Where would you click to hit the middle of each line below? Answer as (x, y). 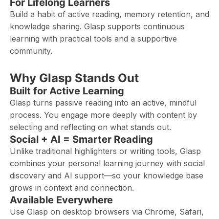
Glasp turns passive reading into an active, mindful (103, 103)
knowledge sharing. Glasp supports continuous (97, 26)
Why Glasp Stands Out (74, 78)
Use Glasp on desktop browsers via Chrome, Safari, (107, 212)
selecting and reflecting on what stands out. (90, 127)
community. (31, 51)
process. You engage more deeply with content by (103, 115)
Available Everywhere (61, 200)
